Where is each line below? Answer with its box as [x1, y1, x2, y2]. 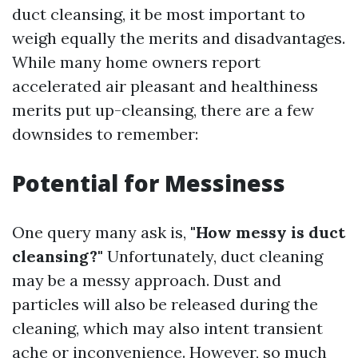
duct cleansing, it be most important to [12, 4, 305, 24]
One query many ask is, [12, 222, 190, 242]
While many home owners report [12, 52, 261, 72]
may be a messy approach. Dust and [12, 270, 281, 290]
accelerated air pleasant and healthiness [12, 76, 318, 96]
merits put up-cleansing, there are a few [12, 100, 314, 120]
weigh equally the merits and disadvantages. [12, 28, 345, 48]
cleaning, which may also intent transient [12, 318, 323, 338]
